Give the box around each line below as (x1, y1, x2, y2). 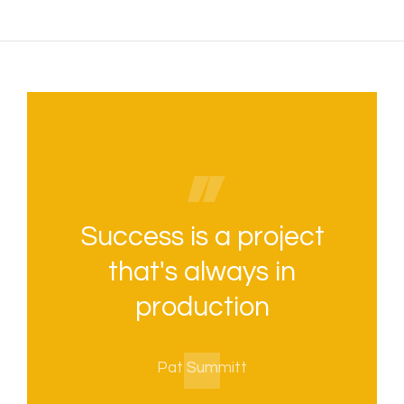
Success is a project (79, 223, 325, 252)
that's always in (108, 258, 296, 287)
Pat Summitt (157, 360, 247, 377)
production (134, 293, 270, 322)
